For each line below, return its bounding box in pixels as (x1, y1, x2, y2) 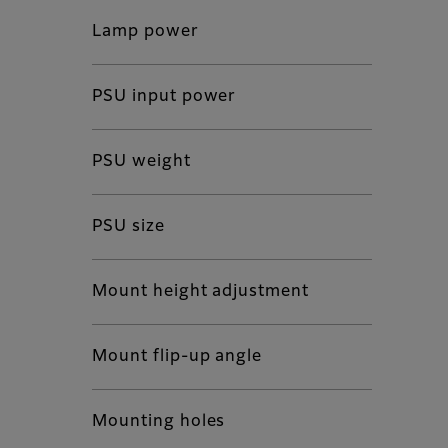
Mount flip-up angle (92, 349, 263, 366)
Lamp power (92, 24, 199, 41)
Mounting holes (92, 414, 226, 431)
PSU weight (92, 154, 191, 171)
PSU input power (92, 89, 237, 106)
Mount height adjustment (92, 284, 310, 301)
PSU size (92, 219, 165, 236)
